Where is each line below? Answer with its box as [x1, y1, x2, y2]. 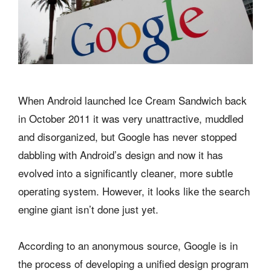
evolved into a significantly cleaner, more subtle [18, 165, 233, 181]
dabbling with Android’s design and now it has [18, 147, 223, 163]
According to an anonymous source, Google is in [18, 238, 238, 253]
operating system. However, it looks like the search [18, 183, 250, 199]
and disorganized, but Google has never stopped [18, 129, 237, 145]
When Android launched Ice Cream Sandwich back [18, 93, 247, 108]
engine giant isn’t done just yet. [18, 201, 158, 217]
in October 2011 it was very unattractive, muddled [18, 111, 243, 126]
